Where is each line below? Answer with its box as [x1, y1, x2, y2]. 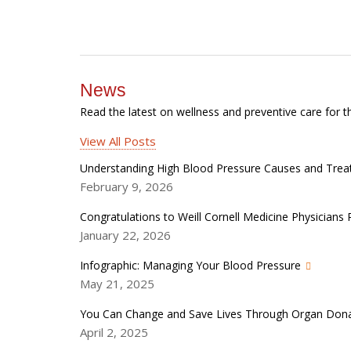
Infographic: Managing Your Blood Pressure [80, 258, 301, 273]
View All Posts [80, 133, 156, 150]
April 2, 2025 [80, 324, 148, 341]
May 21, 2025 [80, 276, 154, 292]
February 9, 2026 [80, 179, 173, 195]
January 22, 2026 [80, 227, 171, 244]
